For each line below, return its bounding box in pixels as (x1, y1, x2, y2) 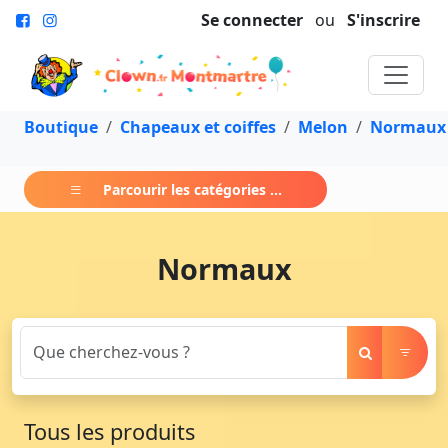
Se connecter (201, 9, 303, 31)
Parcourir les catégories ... (103, 179, 282, 199)
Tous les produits (24, 416, 195, 446)
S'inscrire (347, 9, 420, 31)
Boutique (24, 115, 98, 138)
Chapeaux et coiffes (120, 115, 276, 138)
